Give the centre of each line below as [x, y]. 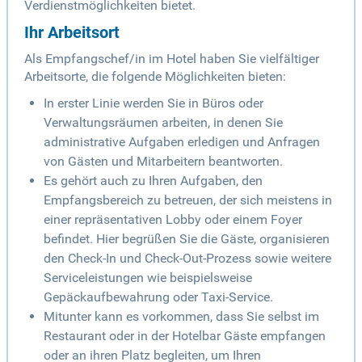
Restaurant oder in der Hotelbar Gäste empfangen [185, 336]
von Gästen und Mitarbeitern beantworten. [163, 162]
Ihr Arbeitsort [72, 33]
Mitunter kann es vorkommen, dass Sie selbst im [181, 317]
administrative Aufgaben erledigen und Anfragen [182, 142]
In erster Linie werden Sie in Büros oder [154, 103]
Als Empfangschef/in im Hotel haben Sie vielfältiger [172, 59]
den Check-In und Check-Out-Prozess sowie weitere [187, 259]
